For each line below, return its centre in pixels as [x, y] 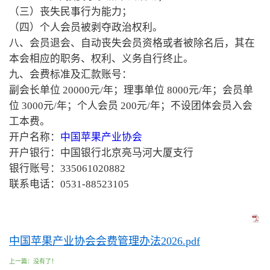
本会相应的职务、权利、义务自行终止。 [101, 58]
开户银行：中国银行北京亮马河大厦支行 [101, 152]
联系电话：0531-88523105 [69, 184]
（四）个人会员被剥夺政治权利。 [86, 27]
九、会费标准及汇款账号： [71, 74]
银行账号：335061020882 [67, 168]
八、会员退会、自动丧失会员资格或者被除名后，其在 [132, 43]
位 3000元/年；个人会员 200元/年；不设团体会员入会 [131, 105]
